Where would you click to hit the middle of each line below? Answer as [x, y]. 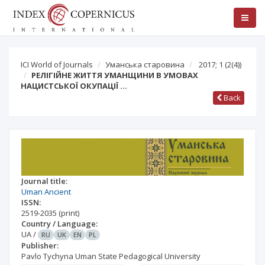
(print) [69, 213]
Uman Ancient [46, 191]
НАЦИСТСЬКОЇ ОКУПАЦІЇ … [74, 86]
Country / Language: [59, 223]
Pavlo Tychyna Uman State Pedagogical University [111, 256]
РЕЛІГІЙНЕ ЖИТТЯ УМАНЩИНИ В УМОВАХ [115, 75]
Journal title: [44, 181]
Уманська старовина [145, 64]
